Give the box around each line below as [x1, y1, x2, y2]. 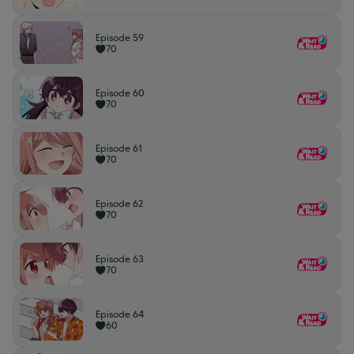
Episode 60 [96, 87, 145, 99]
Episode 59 [96, 32, 144, 43]
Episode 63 [96, 253, 144, 265]
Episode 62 [96, 198, 144, 209]
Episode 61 [96, 142, 142, 154]
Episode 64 [96, 308, 145, 320]
